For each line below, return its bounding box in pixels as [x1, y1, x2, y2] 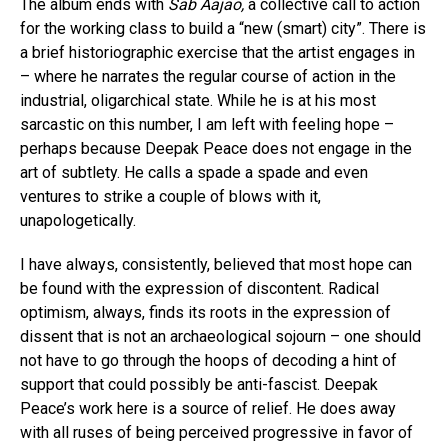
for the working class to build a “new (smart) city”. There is [20, 19, 426, 39]
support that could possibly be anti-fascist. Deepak [20, 375, 378, 395]
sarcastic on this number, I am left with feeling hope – [20, 115, 394, 135]
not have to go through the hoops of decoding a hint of [20, 351, 397, 371]
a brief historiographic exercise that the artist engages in [20, 43, 415, 63]
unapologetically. [20, 211, 136, 231]
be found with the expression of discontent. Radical [20, 279, 379, 299]
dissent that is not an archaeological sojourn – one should [20, 327, 421, 347]
